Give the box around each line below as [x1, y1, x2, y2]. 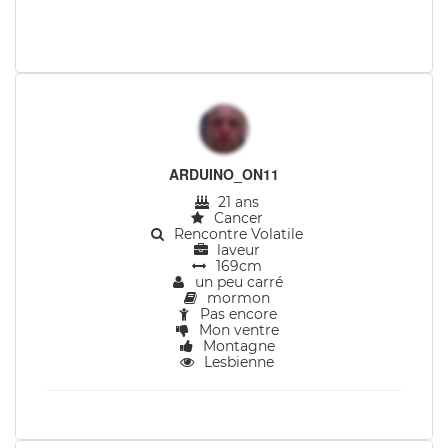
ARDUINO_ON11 [169, 164, 279, 184]
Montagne [198, 337, 275, 355]
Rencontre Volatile [170, 225, 303, 243]
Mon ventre [194, 321, 279, 339]
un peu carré [190, 273, 283, 291]
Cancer [210, 209, 263, 227]
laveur [213, 241, 260, 259]
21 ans [214, 193, 259, 211]
